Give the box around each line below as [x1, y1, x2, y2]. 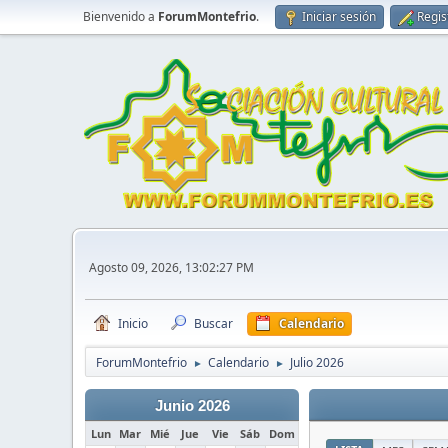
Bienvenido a [83, 8, 158, 25]
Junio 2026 [154, 398, 230, 414]
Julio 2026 [290, 354, 344, 371]
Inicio [118, 315, 148, 332]
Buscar [194, 315, 233, 332]
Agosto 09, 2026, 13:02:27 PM [89, 258, 254, 276]
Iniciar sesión [302, 8, 376, 25]
